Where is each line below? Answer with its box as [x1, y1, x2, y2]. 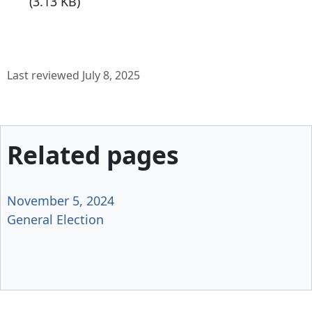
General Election [7, 210, 104, 228]
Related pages [7, 138, 179, 172]
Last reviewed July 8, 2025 [7, 68, 140, 84]
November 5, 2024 [7, 192, 114, 209]
